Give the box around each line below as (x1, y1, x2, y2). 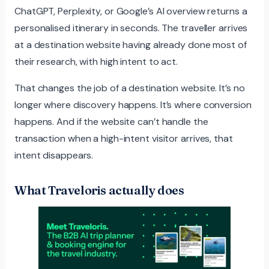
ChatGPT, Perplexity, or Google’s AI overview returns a (14, 5, 247, 18)
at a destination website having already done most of (14, 38, 247, 52)
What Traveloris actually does (14, 183, 184, 198)
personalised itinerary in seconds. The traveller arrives (14, 22, 248, 35)
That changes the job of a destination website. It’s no (14, 82, 245, 95)
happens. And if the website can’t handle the (14, 115, 208, 128)
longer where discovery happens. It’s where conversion (14, 98, 252, 112)
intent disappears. (14, 149, 94, 162)
